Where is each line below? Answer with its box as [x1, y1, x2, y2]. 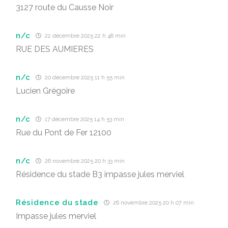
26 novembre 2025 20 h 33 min [43, 158, 125, 164]
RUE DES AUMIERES [16, 44, 94, 54]
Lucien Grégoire [16, 86, 75, 96]
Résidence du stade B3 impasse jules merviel [16, 169, 184, 179]
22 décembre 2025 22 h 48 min [43, 33, 126, 39]
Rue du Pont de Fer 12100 [16, 128, 111, 137]
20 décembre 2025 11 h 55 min [43, 74, 125, 81]
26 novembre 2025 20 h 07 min [111, 199, 194, 206]
